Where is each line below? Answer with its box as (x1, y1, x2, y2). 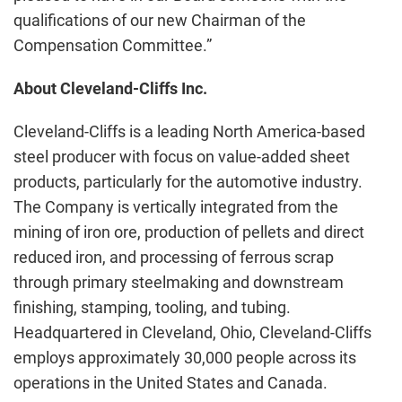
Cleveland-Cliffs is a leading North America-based (13, 122, 365, 141)
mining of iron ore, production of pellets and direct (13, 223, 364, 241)
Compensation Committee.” (13, 36, 212, 55)
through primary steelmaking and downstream (13, 273, 344, 292)
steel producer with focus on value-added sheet (13, 147, 350, 166)
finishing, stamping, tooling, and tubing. (13, 298, 291, 317)
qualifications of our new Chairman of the (13, 11, 306, 30)
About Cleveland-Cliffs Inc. (13, 79, 207, 98)
